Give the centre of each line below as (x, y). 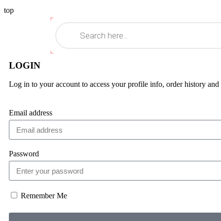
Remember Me (43, 196)
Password (24, 154)
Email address (31, 113)
